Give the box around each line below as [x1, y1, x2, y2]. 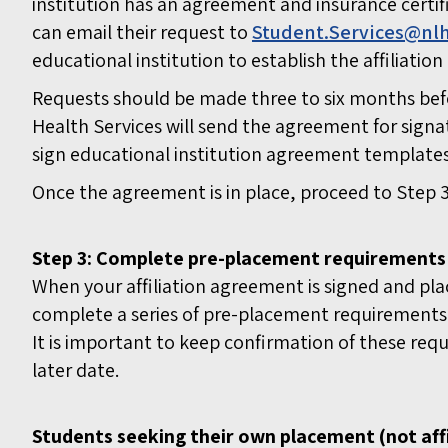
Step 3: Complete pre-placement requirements [32, 245, 446, 272]
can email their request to [32, 19, 252, 46]
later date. [32, 357, 119, 384]
